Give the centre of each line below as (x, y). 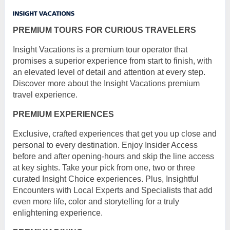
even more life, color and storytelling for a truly (96, 201)
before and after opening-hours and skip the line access (113, 156)
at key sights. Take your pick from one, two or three (104, 167)
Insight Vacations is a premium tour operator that (100, 49)
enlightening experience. (58, 213)
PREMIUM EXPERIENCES (63, 114)
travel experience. (46, 94)
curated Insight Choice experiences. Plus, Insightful (106, 179)
